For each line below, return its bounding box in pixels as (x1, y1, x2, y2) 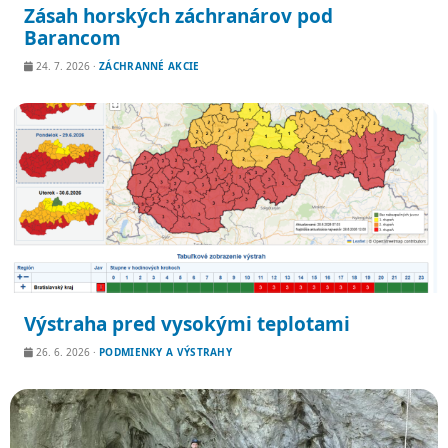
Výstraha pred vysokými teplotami (24, 311, 350, 337)
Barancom (24, 25, 121, 51)
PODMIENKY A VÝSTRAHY (99, 345, 232, 359)
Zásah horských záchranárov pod (24, 3, 333, 29)
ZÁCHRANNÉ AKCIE (99, 59, 200, 73)
